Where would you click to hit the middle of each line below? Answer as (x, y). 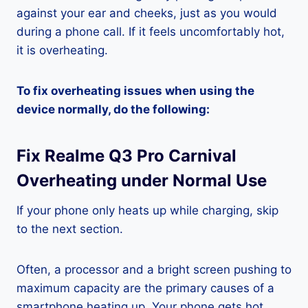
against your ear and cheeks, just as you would (147, 13)
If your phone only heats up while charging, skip (147, 211)
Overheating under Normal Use (142, 181)
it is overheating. (62, 51)
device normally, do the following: (113, 110)
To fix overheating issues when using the (135, 91)
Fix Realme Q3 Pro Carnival (126, 156)
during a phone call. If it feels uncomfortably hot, (151, 32)
